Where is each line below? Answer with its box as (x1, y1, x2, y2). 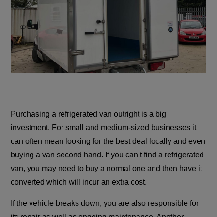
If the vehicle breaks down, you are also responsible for (11, 199, 199, 208)
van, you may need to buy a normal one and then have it (11, 164, 202, 173)
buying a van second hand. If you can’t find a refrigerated (11, 151, 204, 159)
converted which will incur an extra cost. (11, 178, 147, 186)
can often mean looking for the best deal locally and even (11, 137, 206, 146)
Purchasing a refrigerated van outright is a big (11, 110, 167, 119)
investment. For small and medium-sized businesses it (11, 124, 197, 132)
